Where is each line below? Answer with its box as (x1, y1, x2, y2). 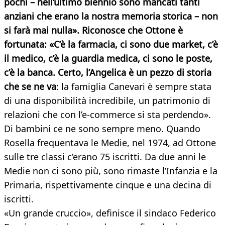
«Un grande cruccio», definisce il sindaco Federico (4, 207, 216, 219)
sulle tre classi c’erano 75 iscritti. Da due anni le (4, 151, 206, 163)
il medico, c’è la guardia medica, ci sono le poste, (4, 52, 212, 65)
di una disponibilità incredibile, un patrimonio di (4, 94, 210, 107)
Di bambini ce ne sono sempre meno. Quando (4, 123, 200, 135)
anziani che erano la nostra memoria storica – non (4, 10, 218, 23)
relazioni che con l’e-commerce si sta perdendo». (4, 108, 211, 121)
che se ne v (4, 80, 51, 93)
